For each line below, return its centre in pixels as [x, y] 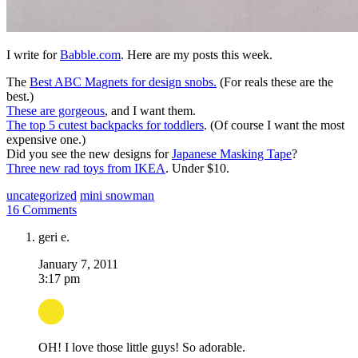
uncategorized [42, 196]
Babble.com [90, 55]
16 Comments [42, 210]
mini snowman [117, 196]
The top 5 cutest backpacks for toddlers [105, 125]
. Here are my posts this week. [197, 55]
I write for [33, 55]
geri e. [54, 237]
